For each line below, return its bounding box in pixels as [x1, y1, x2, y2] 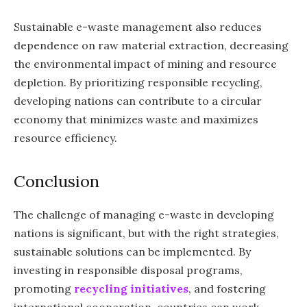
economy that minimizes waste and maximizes [14, 112, 258, 127]
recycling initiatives [74, 282, 188, 296]
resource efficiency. [14, 131, 117, 145]
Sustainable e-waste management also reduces [14, 20, 262, 34]
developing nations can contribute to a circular [14, 94, 262, 108]
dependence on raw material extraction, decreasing [14, 38, 288, 53]
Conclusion [14, 171, 99, 193]
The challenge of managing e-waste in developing [14, 208, 274, 222]
